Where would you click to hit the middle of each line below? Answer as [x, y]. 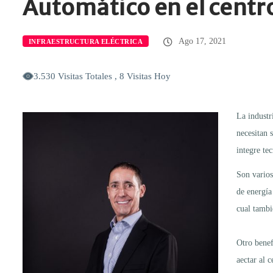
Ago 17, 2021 [201, 41]
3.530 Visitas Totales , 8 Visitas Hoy [102, 76]
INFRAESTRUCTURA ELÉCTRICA [86, 41]
